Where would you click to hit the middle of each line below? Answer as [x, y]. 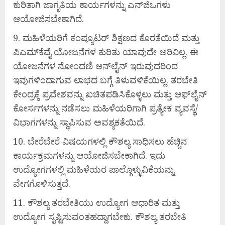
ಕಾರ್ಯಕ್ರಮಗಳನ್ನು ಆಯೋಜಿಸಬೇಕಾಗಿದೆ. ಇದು [89, 155]
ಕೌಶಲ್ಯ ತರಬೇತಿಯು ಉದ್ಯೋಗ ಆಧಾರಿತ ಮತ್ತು [104, 203]
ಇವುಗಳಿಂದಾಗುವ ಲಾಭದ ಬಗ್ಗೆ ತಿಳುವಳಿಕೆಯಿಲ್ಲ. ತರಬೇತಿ [105, 80]
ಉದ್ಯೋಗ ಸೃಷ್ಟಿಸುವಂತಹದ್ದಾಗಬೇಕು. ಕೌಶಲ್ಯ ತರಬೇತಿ [100, 217]
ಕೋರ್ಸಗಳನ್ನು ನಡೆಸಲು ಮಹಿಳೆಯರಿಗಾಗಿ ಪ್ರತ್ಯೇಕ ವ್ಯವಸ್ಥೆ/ [105, 108]
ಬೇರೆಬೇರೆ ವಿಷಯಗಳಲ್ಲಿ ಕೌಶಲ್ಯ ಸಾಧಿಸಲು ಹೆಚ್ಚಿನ [107, 141]
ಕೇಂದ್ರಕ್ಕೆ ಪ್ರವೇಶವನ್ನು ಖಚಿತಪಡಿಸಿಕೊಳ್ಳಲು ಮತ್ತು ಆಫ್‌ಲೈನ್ [110, 94]
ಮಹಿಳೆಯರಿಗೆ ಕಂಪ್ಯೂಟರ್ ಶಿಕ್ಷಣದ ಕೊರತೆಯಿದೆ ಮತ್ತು [111, 38]
